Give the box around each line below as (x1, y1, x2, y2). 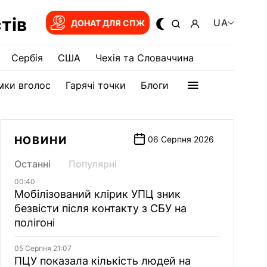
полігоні (14, 216, 55, 229)
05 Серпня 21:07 (14, 244, 72, 253)
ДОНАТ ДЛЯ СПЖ (70, 17, 145, 28)
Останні (14, 158, 51, 170)
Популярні (68, 158, 117, 170)
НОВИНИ (14, 134, 67, 147)
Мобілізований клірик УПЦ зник (14, 188, 181, 200)
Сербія (11, 52, 43, 64)
